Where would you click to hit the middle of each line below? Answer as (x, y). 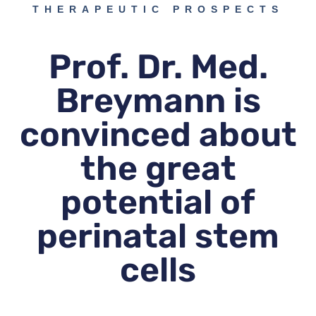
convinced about (158, 135)
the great (158, 169)
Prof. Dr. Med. (158, 67)
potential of (158, 202)
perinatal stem (158, 236)
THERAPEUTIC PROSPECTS (158, 10)
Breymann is (158, 101)
